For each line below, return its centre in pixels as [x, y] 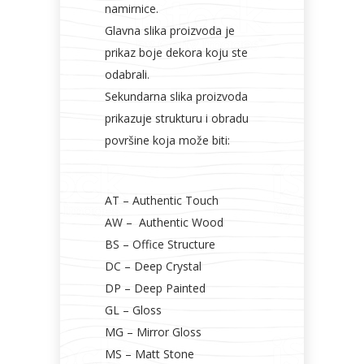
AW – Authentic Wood [164, 222]
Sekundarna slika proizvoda [176, 96]
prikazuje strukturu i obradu [177, 118]
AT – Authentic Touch [162, 200]
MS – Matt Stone [149, 354]
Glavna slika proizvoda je [170, 30]
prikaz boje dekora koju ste [176, 52]
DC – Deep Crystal [153, 266]
